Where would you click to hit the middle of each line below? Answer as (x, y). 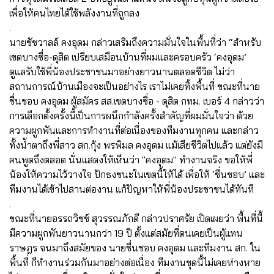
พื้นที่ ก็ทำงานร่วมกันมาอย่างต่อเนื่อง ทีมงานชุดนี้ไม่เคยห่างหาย (135, 262)
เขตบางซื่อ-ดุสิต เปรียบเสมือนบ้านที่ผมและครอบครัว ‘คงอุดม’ (128, 57)
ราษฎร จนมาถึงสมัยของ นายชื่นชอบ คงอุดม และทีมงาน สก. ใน (135, 247)
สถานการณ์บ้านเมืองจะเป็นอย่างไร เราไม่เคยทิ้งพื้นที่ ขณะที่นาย (135, 86)
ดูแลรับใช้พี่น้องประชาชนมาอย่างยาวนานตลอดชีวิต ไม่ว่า (122, 71)
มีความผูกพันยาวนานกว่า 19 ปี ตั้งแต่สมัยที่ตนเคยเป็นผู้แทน (126, 233)
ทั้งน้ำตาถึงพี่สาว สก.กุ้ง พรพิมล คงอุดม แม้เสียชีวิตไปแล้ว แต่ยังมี (136, 145)
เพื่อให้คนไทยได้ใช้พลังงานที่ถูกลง (74, 13)
